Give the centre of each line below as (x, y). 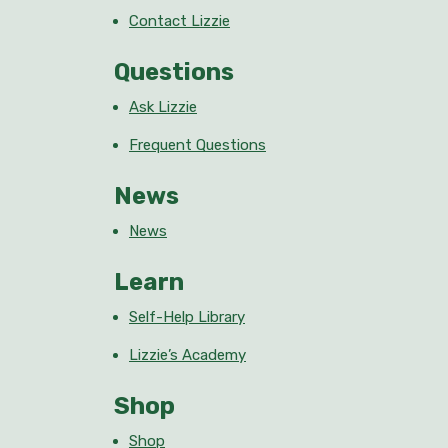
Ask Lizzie (163, 107)
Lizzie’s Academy (187, 355)
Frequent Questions (197, 145)
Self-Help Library (187, 317)
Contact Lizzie (179, 21)
